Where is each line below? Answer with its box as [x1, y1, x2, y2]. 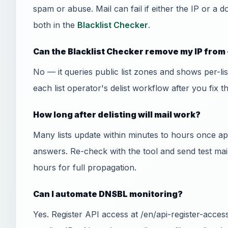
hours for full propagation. [33, 162, 136, 173]
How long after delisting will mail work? [33, 109, 201, 120]
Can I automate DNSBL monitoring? [33, 189, 183, 199]
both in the [33, 20, 77, 30]
